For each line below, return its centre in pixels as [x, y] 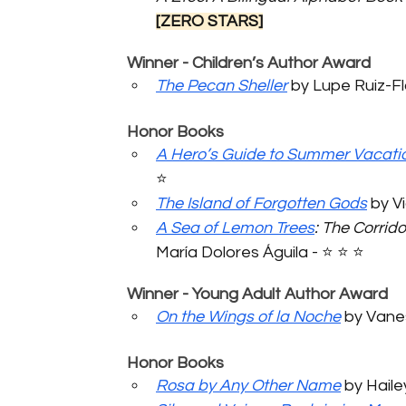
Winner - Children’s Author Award [249, 63]
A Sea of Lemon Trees [235, 227]
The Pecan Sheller [222, 85]
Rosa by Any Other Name [248, 385]
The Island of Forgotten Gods [261, 203]
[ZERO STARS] [209, 21]
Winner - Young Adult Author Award [257, 294]
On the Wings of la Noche [248, 316]
